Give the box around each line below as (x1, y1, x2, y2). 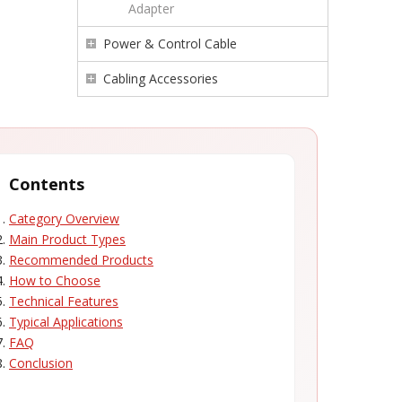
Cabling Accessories (103, 70, 218, 87)
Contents (9, 173, 84, 195)
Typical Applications (9, 313, 123, 330)
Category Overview (9, 210, 119, 227)
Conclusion (9, 354, 73, 371)
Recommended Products (9, 251, 153, 268)
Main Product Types (9, 231, 126, 248)
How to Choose (9, 272, 100, 289)
